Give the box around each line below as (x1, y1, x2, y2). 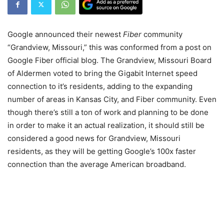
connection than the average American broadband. (7, 159, 186, 169)
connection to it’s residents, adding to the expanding (7, 81, 192, 91)
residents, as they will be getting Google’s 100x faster (7, 146, 196, 156)
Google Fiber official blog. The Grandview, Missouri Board (7, 55, 211, 65)
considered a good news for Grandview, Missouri (7, 133, 180, 143)
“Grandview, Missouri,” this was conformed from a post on (7, 42, 211, 52)
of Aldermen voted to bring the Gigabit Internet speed (7, 68, 197, 78)
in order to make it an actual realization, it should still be (7, 120, 204, 130)
